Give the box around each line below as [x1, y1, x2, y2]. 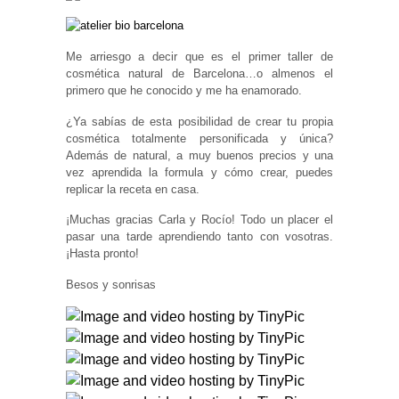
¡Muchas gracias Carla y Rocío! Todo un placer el [66, 213, 333, 227]
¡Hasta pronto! [66, 247, 139, 261]
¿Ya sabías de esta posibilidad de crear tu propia [66, 114, 333, 128]
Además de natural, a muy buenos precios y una [66, 148, 333, 162]
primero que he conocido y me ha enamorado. [66, 83, 302, 97]
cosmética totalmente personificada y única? [66, 131, 333, 145]
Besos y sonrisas [66, 277, 156, 291]
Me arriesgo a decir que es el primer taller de [66, 49, 333, 63]
